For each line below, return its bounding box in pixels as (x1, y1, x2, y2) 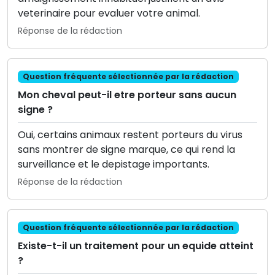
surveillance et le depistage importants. (18, 157, 209, 171)
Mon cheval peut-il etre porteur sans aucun (18, 87, 236, 102)
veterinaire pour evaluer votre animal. (18, 6, 200, 20)
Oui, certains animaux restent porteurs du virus (18, 127, 242, 142)
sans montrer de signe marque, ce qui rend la (18, 142, 235, 157)
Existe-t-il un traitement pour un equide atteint (18, 239, 254, 254)
